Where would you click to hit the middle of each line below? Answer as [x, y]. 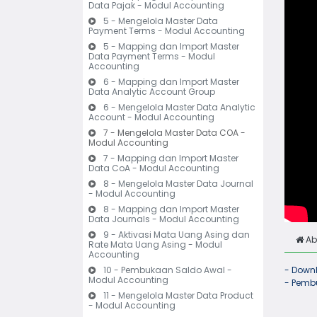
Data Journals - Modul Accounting [164, 219]
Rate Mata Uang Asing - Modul [155, 244]
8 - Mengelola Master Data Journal [178, 184]
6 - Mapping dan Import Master [171, 82]
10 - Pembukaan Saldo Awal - [168, 270]
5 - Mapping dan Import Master [171, 46]
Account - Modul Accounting [151, 117]
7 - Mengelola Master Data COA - [174, 133]
